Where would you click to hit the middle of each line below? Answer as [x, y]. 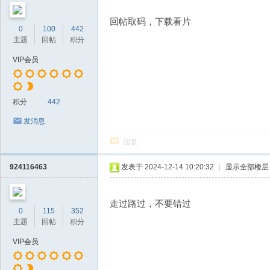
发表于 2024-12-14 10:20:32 [168, 167]
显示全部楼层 [247, 167]
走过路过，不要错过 [150, 203]
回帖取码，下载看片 [150, 21]
